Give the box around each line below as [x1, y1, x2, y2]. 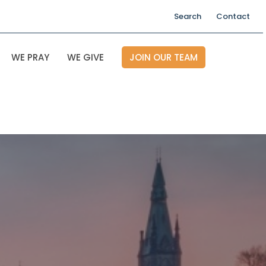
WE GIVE [67, 51, 104, 64]
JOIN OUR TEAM [129, 51, 198, 64]
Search [174, 11, 201, 22]
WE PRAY [11, 51, 49, 64]
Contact [216, 11, 250, 22]
